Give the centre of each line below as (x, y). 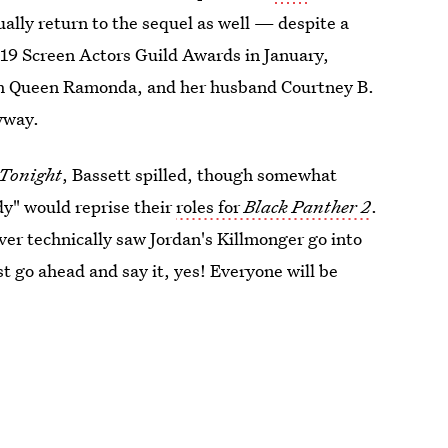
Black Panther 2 (308, 206)
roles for (210, 206)
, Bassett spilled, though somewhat (200, 174)
